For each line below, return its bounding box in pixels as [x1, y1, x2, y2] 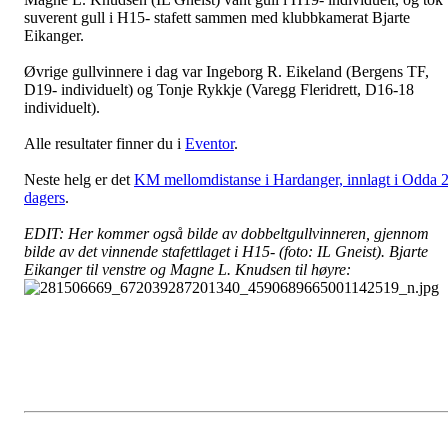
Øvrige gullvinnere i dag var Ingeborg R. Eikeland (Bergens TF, [24, 63, 429, 81]
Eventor [185, 135, 234, 153]
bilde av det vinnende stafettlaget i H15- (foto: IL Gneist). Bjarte [24, 243, 428, 261]
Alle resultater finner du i [24, 135, 185, 153]
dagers [24, 189, 65, 207]
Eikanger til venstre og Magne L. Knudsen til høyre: [24, 261, 351, 279]
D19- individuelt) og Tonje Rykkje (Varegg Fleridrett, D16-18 [24, 81, 414, 99]
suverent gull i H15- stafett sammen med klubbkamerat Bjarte [24, 9, 410, 27]
